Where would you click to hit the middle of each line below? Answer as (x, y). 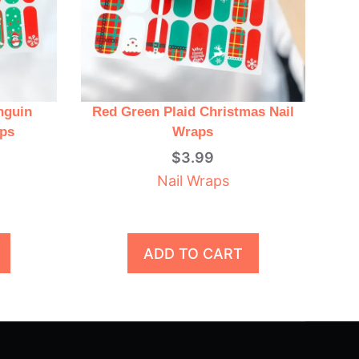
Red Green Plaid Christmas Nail (193, 112)
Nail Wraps (193, 181)
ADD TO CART (193, 253)
